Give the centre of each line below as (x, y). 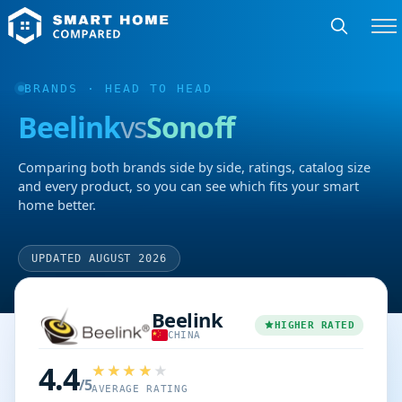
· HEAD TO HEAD (145, 88)
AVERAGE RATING (140, 389)
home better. (57, 205)
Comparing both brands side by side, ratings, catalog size (194, 167)
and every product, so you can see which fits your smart (188, 186)
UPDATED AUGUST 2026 (100, 258)
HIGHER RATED (314, 325)
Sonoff (190, 127)
